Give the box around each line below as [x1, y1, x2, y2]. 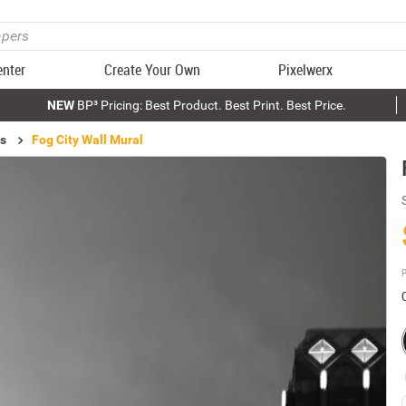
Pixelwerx [278, 60, 333, 80]
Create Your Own [103, 60, 200, 80]
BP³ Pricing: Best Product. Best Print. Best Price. [73, 98, 346, 112]
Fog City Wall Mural [32, 132, 143, 147]
